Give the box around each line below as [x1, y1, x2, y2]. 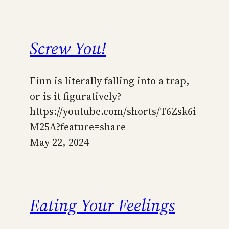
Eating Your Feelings [30, 193, 175, 217]
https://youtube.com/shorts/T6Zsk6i [30, 104, 196, 119]
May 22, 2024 [30, 134, 89, 149]
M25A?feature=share [30, 119, 126, 134]
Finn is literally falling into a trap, [30, 73, 190, 88]
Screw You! [30, 36, 106, 60]
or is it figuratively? [30, 88, 121, 103]
